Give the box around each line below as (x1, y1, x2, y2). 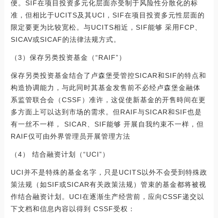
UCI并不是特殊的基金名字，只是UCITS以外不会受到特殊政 (10, 168, 207, 176)
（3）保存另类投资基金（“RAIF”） (10, 53, 126, 61)
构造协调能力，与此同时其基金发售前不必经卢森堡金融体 (10, 83, 200, 91)
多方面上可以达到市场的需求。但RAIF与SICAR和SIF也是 (10, 108, 202, 116)
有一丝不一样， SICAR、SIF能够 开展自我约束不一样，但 (10, 120, 204, 128)
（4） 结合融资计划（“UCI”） (10, 150, 112, 158)
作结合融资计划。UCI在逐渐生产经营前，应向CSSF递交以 (10, 192, 204, 200)
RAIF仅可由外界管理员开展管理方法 (10, 132, 133, 140)
